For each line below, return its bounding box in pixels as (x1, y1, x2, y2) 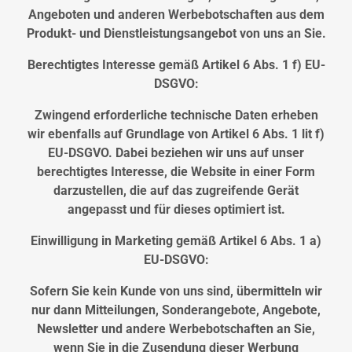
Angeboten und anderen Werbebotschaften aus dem (27, 7, 324, 23)
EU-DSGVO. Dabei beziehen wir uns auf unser (48, 145, 304, 161)
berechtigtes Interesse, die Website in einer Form (37, 164, 315, 180)
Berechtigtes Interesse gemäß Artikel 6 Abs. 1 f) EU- (27, 57, 325, 73)
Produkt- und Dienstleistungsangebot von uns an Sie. (26, 26, 326, 42)
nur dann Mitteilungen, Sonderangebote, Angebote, (31, 302, 321, 318)
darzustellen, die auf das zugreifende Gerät (53, 183, 299, 199)
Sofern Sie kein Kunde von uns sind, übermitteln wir (30, 284, 322, 299)
